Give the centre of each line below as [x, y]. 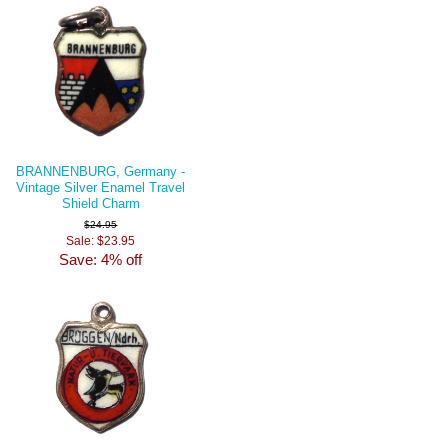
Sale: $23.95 [101, 240]
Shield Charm [100, 203]
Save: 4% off [101, 259]
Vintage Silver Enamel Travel [101, 187]
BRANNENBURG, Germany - [101, 171]
